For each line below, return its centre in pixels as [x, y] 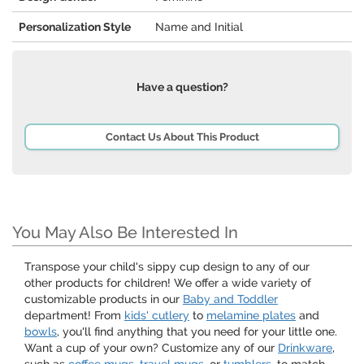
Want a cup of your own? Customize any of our [151, 348]
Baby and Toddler [230, 299]
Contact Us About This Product [182, 137]
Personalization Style [75, 27]
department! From [74, 316]
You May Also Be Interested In [125, 233]
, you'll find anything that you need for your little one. [197, 332]
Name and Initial [199, 27]
